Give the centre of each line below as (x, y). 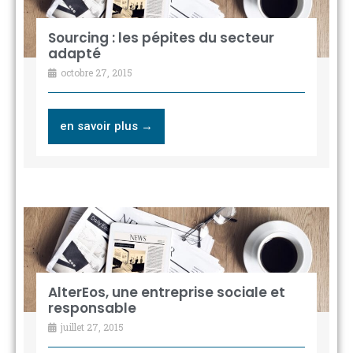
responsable (92, 308)
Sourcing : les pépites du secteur (161, 38)
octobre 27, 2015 (95, 73)
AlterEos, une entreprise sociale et (166, 292)
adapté (74, 54)
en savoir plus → (106, 126)
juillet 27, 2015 (91, 327)
